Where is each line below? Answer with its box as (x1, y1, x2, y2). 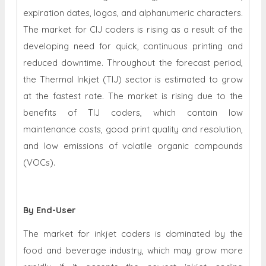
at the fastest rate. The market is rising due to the (23, 90, 243, 102)
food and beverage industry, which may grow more (23, 245, 243, 256)
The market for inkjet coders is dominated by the (23, 228, 243, 240)
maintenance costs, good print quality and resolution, (23, 123, 243, 135)
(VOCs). (23, 157, 55, 169)
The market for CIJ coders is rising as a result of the (23, 24, 243, 36)
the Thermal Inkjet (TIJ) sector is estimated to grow (23, 74, 243, 85)
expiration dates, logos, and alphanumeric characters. (23, 7, 243, 19)
